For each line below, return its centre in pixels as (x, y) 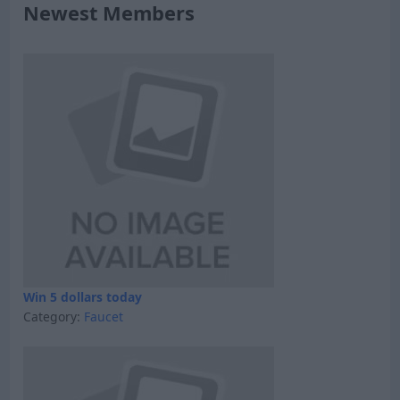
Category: (53, 316)
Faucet (103, 316)
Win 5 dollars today (82, 296)
